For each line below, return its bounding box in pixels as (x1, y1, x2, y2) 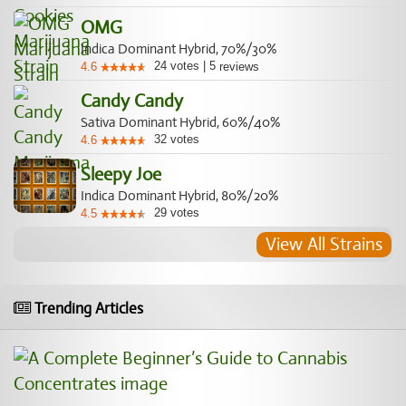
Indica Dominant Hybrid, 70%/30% (81, 41, 276, 57)
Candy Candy (81, 90, 183, 112)
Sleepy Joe (81, 163, 161, 186)
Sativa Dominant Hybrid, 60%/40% (81, 114, 280, 130)
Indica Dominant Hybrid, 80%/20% (81, 188, 278, 204)
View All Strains (266, 233, 382, 256)
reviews (216, 60, 259, 73)
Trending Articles (31, 299, 143, 318)
